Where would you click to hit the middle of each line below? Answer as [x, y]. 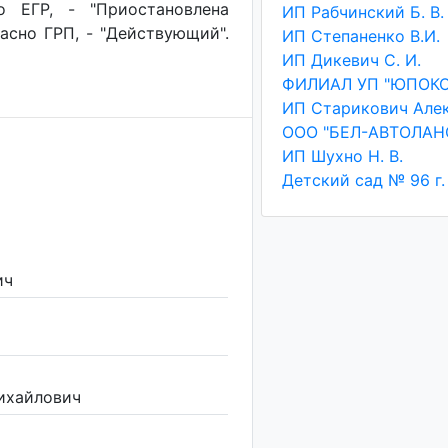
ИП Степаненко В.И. [360, 36]
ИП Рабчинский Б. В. [362, 12]
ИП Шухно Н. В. [342, 156]
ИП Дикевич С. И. [351, 60]
